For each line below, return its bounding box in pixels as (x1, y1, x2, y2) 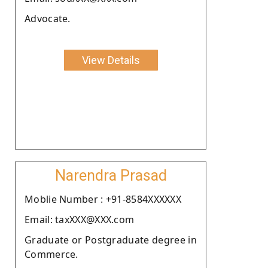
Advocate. (25, 11, 71, 25)
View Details (81, 53, 140, 66)
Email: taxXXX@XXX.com (25, 212, 135, 226)
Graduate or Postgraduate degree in (25, 233, 197, 246)
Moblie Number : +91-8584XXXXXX (25, 192, 181, 206)
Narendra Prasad (54, 166, 167, 184)
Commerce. (25, 247, 78, 261)
